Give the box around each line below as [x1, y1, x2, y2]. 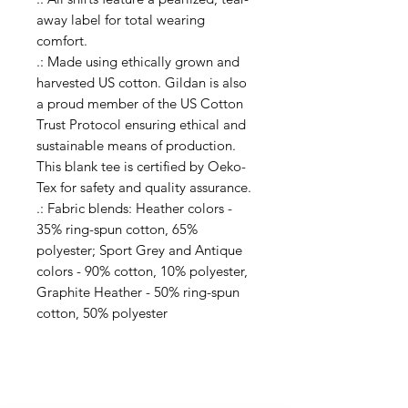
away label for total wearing [36, 10, 205, 28]
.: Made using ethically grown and [36, 52, 240, 70]
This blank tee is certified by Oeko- [36, 157, 246, 175]
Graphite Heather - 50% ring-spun [36, 282, 240, 301]
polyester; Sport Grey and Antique [36, 240, 242, 259]
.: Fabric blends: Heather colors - [36, 199, 232, 217]
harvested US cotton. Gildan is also [36, 73, 247, 91]
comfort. [36, 31, 87, 49]
